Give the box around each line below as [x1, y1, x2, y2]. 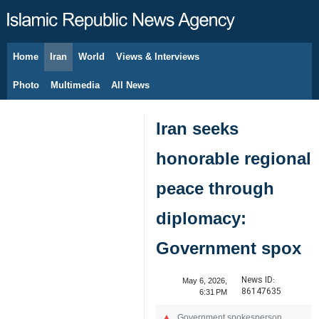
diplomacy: [156, 209, 246, 228]
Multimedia [51, 80, 100, 90]
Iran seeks [156, 119, 239, 138]
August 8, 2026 [36, 60, 88, 68]
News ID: [241, 273, 275, 287]
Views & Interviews [116, 51, 199, 62]
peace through [156, 179, 274, 198]
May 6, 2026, [182, 276, 227, 285]
